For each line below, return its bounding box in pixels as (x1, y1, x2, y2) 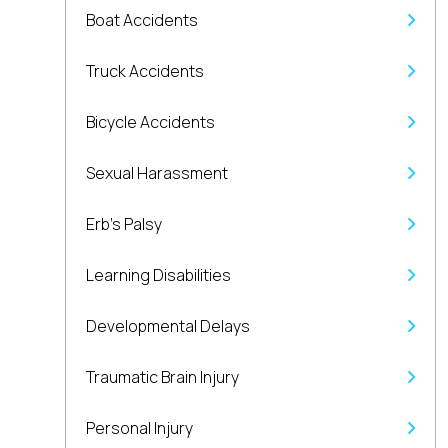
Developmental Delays (86, 315, 250, 337)
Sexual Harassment (86, 162, 228, 184)
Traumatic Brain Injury (86, 366, 239, 388)
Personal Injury (86, 417, 193, 439)
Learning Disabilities (86, 264, 231, 286)
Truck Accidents (86, 60, 204, 82)
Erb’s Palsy (86, 213, 162, 235)
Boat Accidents (86, 9, 198, 31)
